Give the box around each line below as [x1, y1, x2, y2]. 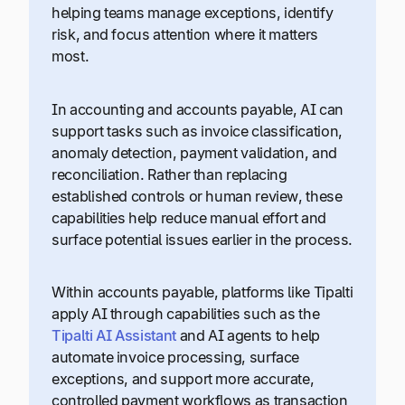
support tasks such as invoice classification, [52, 121, 343, 140]
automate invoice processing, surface [52, 348, 300, 367]
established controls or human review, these [52, 186, 343, 205]
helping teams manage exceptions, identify [52, 4, 334, 23]
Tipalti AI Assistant [52, 326, 176, 345]
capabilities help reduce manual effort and [52, 208, 326, 227]
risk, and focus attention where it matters [52, 25, 318, 44]
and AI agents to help [175, 326, 320, 345]
